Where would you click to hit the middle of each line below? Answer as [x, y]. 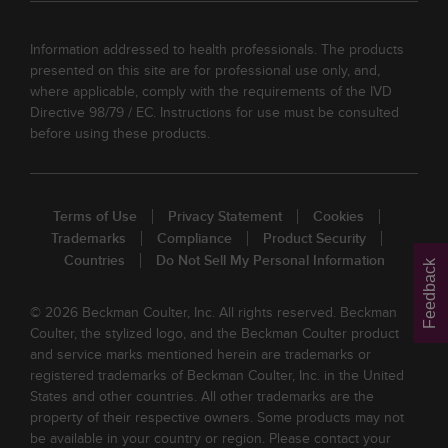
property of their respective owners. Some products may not [217, 417]
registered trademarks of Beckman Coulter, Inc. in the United [217, 375]
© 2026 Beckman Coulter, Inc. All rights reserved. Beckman [213, 312]
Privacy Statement [225, 216]
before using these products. [120, 133]
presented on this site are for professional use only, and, [205, 70]
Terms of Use [95, 216]
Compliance [194, 238]
